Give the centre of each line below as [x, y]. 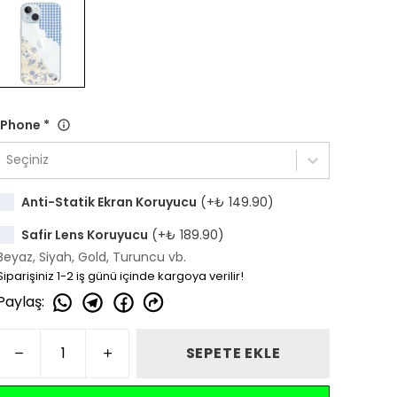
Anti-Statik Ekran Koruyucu [109, 202]
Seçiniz [27, 160]
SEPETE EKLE [233, 353]
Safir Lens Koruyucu [85, 234]
